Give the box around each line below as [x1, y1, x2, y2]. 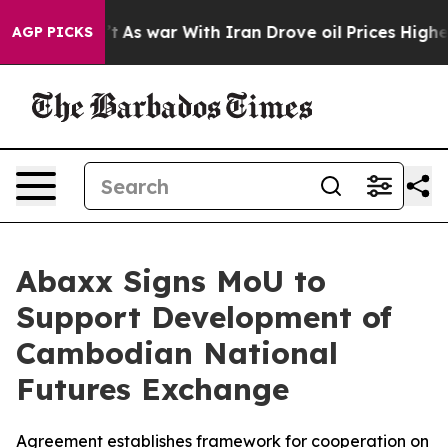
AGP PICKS [12, 23, 93, 41]
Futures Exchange [16, 370, 289, 408]
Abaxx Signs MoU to [16, 262, 326, 300]
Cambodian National [16, 334, 338, 372]
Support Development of [16, 298, 392, 336]
